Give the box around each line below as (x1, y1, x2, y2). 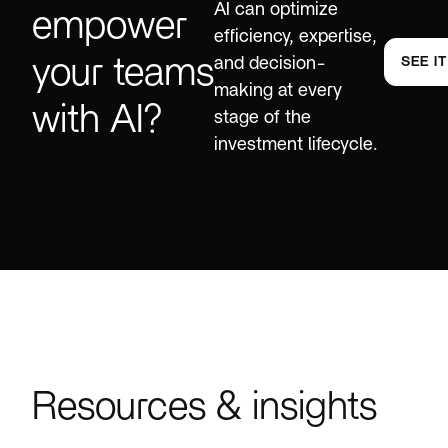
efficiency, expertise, (214, 27, 378, 46)
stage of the (214, 108, 312, 127)
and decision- (214, 54, 327, 73)
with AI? (32, 100, 162, 140)
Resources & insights (32, 387, 377, 427)
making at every (214, 81, 343, 100)
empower (32, 6, 187, 46)
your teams (32, 53, 214, 93)
